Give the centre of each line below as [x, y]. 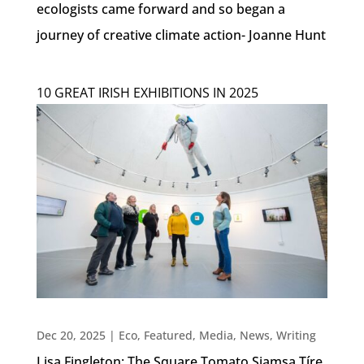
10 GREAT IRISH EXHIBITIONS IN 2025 [147, 92]
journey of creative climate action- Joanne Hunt [181, 35]
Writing [296, 335]
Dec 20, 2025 [71, 335]
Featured [168, 335]
